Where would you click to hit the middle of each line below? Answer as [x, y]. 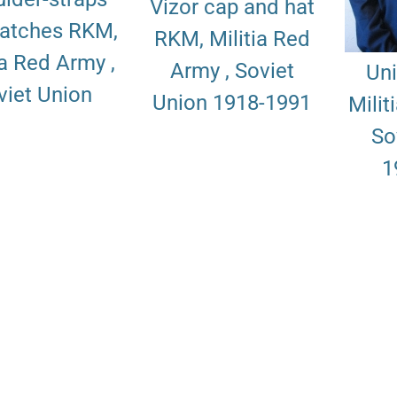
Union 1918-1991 [232, 103]
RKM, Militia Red [232, 39]
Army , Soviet [232, 71]
